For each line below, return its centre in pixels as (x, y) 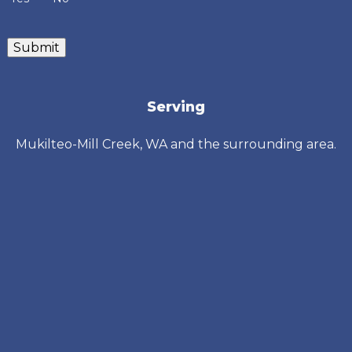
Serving (176, 106)
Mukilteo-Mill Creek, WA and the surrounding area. (176, 145)
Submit (36, 48)
